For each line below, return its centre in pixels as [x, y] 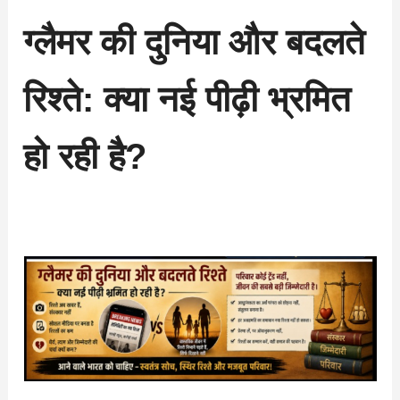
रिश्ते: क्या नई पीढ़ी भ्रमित [187, 99]
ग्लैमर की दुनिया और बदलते [195, 42]
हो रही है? [85, 156]
